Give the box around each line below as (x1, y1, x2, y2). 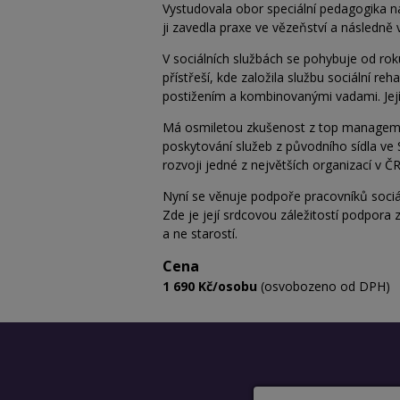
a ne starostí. (162, 225, 237, 243)
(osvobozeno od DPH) (257, 278, 390, 296)
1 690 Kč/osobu (162, 278, 257, 296)
